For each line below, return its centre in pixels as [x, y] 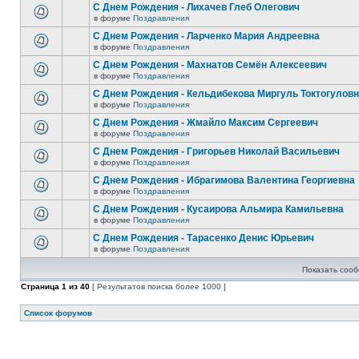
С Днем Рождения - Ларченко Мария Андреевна [206, 36]
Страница [41, 286]
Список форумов [58, 313]
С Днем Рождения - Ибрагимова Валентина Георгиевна [224, 180]
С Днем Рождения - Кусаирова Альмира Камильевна [218, 209]
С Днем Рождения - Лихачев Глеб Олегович [196, 7]
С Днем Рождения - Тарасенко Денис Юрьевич [204, 238]
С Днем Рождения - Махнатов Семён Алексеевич [210, 65]
